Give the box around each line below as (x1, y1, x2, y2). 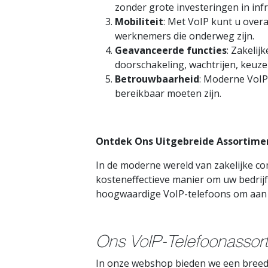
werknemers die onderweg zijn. (115, 29, 254, 42)
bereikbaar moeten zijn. (115, 87, 221, 100)
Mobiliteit (115, 15, 163, 28)
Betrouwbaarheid (115, 72, 199, 86)
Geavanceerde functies (115, 44, 227, 57)
